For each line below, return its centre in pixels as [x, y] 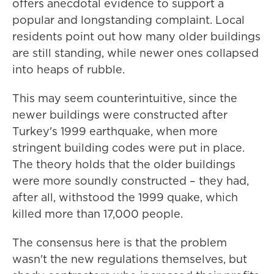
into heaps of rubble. [68, 70]
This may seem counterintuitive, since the [125, 98]
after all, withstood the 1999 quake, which [125, 198]
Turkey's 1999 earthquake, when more [115, 131]
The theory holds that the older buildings [124, 165]
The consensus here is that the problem [120, 243]
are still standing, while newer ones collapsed [135, 53]
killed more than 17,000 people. [98, 214]
